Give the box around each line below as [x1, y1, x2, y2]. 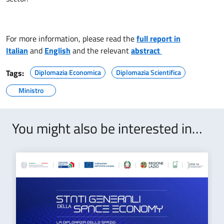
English [44, 44, 70, 56]
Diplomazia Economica [34, 67, 101, 77]
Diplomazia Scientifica [116, 67, 181, 77]
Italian [6, 44, 28, 56]
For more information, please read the [6, 32, 136, 44]
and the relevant [70, 44, 131, 56]
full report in [136, 32, 180, 44]
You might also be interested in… [12, 117, 202, 139]
